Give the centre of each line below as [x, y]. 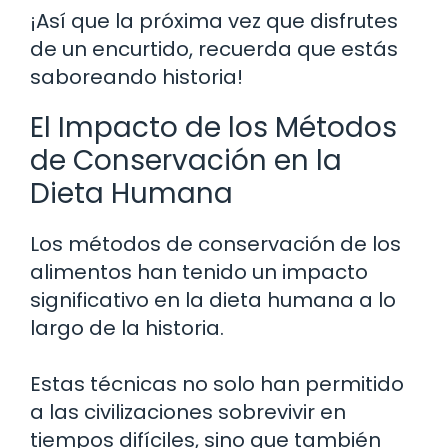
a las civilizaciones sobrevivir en [188, 411]
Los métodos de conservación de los [215, 243]
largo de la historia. [127, 327]
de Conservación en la [186, 160]
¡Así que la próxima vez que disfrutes [214, 20]
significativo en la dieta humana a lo [213, 299]
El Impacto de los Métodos [213, 127]
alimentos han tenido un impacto [199, 271]
